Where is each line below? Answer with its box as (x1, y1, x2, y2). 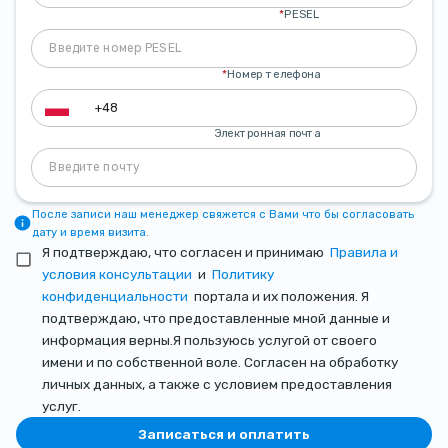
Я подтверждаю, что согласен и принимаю (42, 243, 325, 260)
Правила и (330, 243, 399, 260)
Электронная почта (213, 126, 321, 141)
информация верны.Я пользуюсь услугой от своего (42, 331, 378, 348)
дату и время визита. (32, 224, 150, 239)
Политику (212, 265, 275, 282)
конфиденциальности (42, 287, 189, 304)
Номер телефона (227, 67, 321, 81)
